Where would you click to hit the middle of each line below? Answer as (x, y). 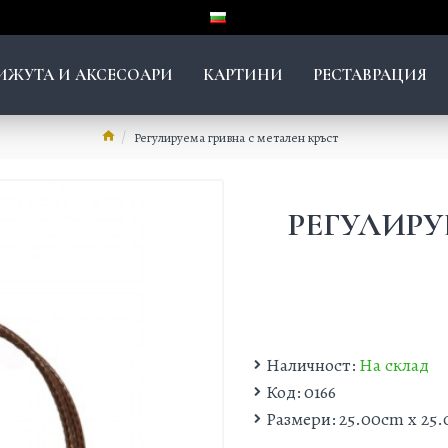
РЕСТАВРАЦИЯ (369, 75)
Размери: (301, 419)
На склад (394, 365)
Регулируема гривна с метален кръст (235, 137)
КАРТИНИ (242, 75)
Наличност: (311, 365)
